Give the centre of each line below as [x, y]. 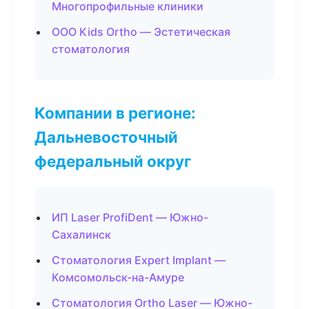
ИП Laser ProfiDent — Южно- [130, 217]
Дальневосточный [106, 137]
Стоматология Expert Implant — [139, 260]
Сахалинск [81, 235]
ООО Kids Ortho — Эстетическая [141, 32]
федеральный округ [113, 161]
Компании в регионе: [115, 113]
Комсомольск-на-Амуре [118, 277]
